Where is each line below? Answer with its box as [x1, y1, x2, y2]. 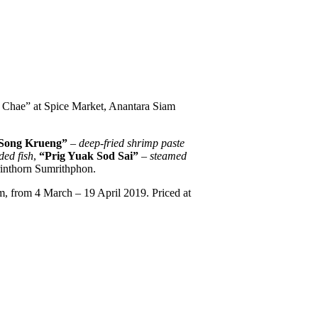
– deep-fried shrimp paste [70, 136, 185, 149]
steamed [150, 149, 187, 162]
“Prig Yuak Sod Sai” [39, 149, 138, 162]
